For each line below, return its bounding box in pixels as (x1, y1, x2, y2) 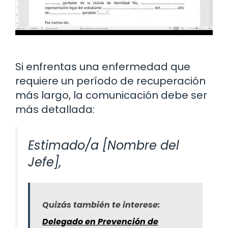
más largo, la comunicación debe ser (15, 88, 207, 103)
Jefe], (28, 154, 62, 171)
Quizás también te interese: (42, 199, 160, 211)
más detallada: (15, 102, 95, 117)
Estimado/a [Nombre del (28, 137, 179, 154)
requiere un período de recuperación (15, 74, 206, 89)
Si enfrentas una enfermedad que (15, 60, 190, 74)
